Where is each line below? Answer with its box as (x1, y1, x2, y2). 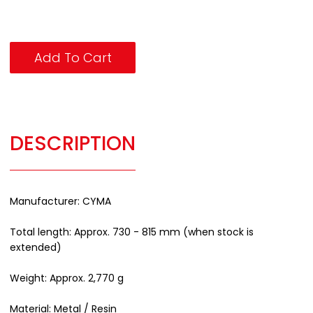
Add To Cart (34, 49, 112, 67)
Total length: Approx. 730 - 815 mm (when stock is (10, 224, 254, 239)
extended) (10, 240, 61, 254)
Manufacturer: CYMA (10, 194, 111, 208)
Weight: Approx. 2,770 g (10, 270, 124, 285)
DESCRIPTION (10, 129, 136, 157)
